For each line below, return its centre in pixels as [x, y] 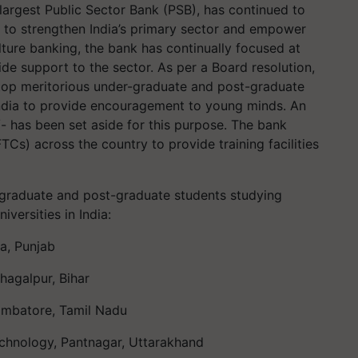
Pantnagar [91, 342]
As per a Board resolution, [236, 67]
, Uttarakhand [163, 342]
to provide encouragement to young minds [151, 105]
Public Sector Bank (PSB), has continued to [175, 10]
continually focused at [233, 48]
